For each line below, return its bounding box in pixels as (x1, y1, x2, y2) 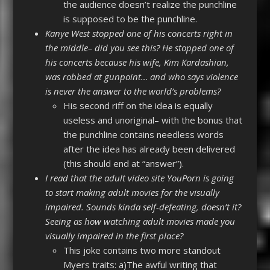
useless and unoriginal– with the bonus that (63, 114, 242, 127)
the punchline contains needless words (63, 128, 224, 141)
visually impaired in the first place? (45, 230, 186, 242)
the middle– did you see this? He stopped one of (45, 42, 234, 54)
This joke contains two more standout (63, 244, 221, 257)
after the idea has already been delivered (63, 143, 235, 155)
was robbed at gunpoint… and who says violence (45, 71, 238, 83)
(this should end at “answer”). (63, 157, 184, 170)
